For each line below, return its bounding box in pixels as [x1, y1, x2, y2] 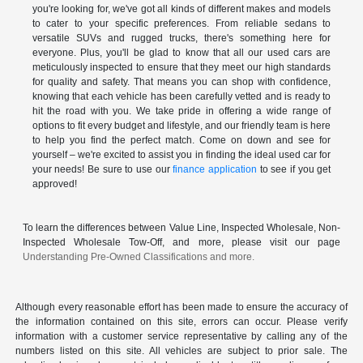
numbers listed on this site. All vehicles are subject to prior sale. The [15, 345, 348, 357]
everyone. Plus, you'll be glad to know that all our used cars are [32, 47, 331, 59]
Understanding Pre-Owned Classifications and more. [22, 251, 254, 263]
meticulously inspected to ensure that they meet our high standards [32, 62, 331, 74]
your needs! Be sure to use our [32, 164, 173, 176]
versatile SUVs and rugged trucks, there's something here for [32, 32, 331, 45]
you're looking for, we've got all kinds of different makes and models [32, 3, 331, 15]
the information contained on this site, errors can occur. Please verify [15, 316, 348, 328]
